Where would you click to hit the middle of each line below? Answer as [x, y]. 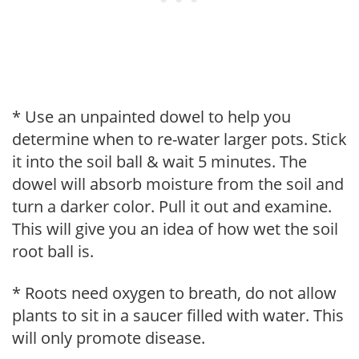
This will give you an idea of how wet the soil [175, 228]
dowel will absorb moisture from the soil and [178, 184]
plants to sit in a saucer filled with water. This [178, 315]
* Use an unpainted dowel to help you [151, 116]
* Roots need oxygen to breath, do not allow [174, 292]
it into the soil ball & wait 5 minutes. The [159, 161]
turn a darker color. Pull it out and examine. [172, 206]
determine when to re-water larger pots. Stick [179, 139]
